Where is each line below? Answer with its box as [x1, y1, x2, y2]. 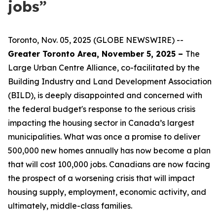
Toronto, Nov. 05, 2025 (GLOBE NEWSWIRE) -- [8, 35, 184, 45]
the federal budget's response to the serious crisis [8, 104, 195, 114]
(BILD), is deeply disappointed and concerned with [8, 90, 202, 100]
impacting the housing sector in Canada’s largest [8, 118, 194, 128]
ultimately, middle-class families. [8, 201, 132, 211]
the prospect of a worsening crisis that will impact [8, 173, 195, 183]
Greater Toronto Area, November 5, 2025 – [8, 49, 185, 59]
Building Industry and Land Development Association [8, 76, 212, 86]
